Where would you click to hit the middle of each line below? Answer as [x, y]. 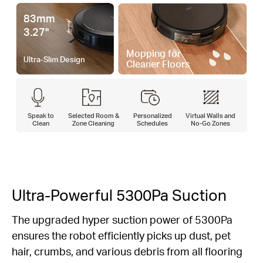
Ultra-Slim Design [55, 59]
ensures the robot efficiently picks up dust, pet [121, 235]
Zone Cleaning [94, 123]
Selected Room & [93, 115]
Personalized [152, 115]
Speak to [41, 115]
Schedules [153, 123]
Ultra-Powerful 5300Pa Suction [119, 194]
